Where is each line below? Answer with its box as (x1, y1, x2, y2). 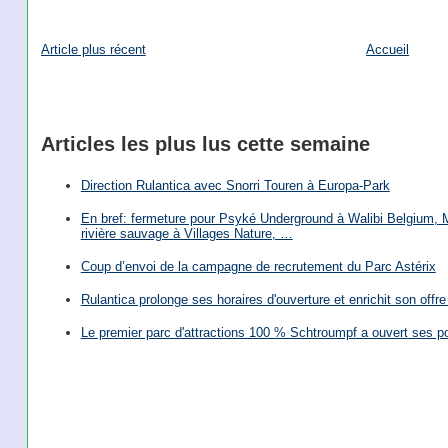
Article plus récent (40, 41, 146, 57)
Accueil (366, 41, 410, 57)
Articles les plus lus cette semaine (40, 132, 370, 155)
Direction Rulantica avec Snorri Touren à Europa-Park (80, 177, 390, 193)
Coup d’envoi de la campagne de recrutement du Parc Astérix (80, 259, 436, 275)
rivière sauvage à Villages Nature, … (80, 225, 293, 241)
